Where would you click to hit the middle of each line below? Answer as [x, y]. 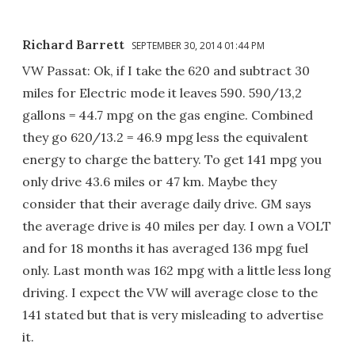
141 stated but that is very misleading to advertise [173, 314]
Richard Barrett [73, 44]
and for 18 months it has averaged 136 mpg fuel [165, 248]
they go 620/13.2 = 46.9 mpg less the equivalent [165, 137]
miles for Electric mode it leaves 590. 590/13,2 [162, 92]
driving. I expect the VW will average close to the [170, 292]
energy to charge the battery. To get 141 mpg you [172, 159]
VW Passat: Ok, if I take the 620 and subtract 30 [166, 70]
